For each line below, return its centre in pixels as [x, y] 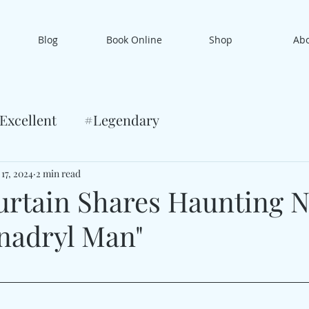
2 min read [58, 173]
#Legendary [122, 120]
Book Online [134, 40]
